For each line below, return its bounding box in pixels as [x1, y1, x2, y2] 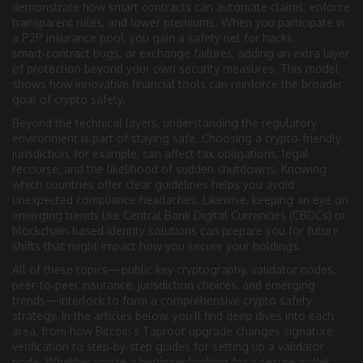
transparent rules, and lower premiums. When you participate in [12, 15, 345, 29]
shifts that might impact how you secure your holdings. [12, 238, 301, 253]
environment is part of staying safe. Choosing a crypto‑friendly [12, 130, 341, 145]
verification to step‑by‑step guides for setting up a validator [12, 339, 324, 353]
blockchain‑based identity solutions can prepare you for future [12, 223, 339, 237]
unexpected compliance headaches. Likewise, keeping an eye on [12, 192, 348, 207]
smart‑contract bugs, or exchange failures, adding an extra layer [12, 45, 349, 60]
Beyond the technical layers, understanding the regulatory [12, 115, 317, 130]
